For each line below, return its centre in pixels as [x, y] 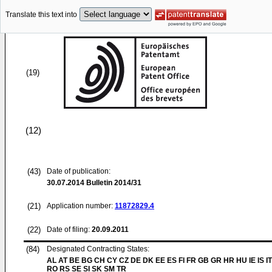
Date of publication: [79, 171]
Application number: [81, 206]
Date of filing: [68, 229]
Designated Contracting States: [98, 249]
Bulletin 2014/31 [113, 183]
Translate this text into [41, 15]
